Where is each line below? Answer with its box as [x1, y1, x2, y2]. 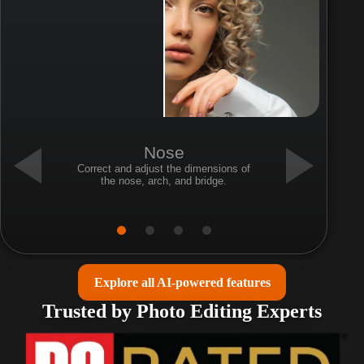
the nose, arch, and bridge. [101, 174, 227, 187]
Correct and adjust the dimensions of [77, 162, 251, 175]
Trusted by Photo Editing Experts [42, 301, 322, 323]
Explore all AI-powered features [93, 275, 271, 289]
